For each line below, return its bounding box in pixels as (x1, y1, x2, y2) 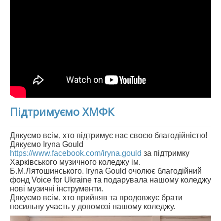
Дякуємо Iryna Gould (10, 140, 83, 149)
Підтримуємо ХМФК (10, 104, 114, 119)
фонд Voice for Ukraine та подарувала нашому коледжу (10, 176, 211, 184)
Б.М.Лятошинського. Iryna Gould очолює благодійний (10, 167, 202, 176)
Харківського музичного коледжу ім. (10, 158, 141, 167)
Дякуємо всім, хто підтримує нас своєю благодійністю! (10, 131, 207, 140)
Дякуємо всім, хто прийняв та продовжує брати (10, 193, 183, 202)
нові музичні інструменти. (10, 184, 103, 193)
